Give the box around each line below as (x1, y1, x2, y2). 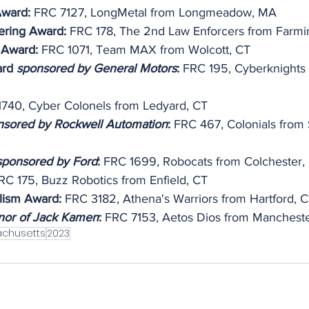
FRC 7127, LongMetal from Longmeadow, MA (30, 6, 277, 19)
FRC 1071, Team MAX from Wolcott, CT (41, 43, 250, 57)
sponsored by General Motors (17, 61, 177, 75)
